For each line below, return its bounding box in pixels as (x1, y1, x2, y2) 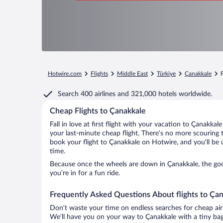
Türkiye (157, 71, 176, 77)
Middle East (117, 71, 148, 77)
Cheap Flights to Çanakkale (50, 107, 146, 115)
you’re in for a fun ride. (50, 170, 120, 177)
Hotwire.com (48, 71, 82, 77)
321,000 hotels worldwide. (131, 91, 212, 98)
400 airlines (79, 91, 117, 98)
